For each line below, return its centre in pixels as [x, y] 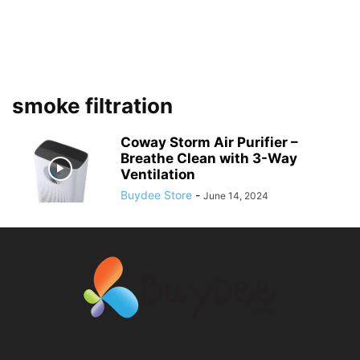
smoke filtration [92, 106]
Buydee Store [156, 195]
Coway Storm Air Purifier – [209, 142]
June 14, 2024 [236, 196]
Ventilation [158, 174]
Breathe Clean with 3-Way [209, 158]
